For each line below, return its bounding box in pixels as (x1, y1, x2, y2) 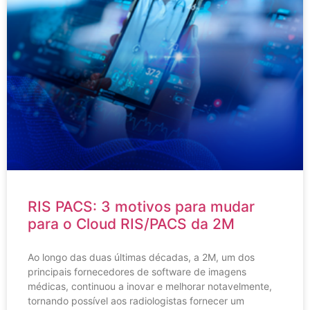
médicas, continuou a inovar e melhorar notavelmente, (28, 280, 272, 292)
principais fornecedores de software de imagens (28, 265, 246, 277)
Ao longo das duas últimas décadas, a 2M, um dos (28, 250, 255, 263)
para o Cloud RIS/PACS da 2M (28, 215, 235, 232)
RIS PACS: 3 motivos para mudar (28, 197, 255, 215)
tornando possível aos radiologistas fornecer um (28, 294, 244, 307)
